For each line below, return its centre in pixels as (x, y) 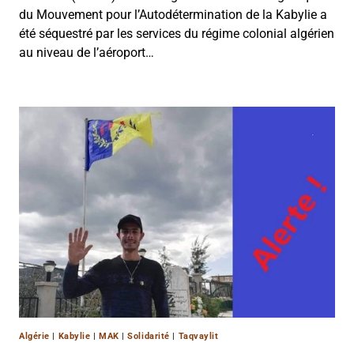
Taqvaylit (198, 336)
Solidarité (149, 336)
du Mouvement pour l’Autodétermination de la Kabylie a (173, 15)
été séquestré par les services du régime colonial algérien (177, 34)
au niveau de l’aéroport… (87, 53)
